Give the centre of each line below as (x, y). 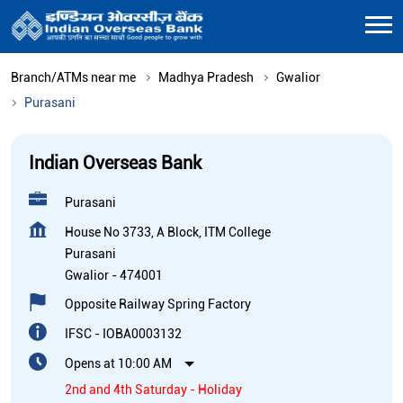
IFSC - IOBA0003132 (123, 333)
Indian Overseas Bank (115, 162)
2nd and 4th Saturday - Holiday (153, 389)
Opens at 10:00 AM (118, 363)
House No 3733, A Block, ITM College (168, 232)
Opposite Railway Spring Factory (158, 304)
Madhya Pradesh (206, 77)
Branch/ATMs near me (73, 77)
